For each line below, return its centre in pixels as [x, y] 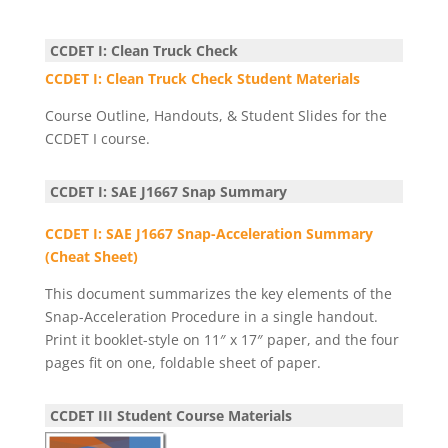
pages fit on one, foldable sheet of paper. [182, 362]
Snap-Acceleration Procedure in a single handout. [211, 316]
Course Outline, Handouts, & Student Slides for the [215, 115]
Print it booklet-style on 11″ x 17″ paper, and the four [221, 339]
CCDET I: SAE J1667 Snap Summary [170, 191]
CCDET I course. [97, 138]
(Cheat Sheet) [91, 256]
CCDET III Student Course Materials [170, 415]
